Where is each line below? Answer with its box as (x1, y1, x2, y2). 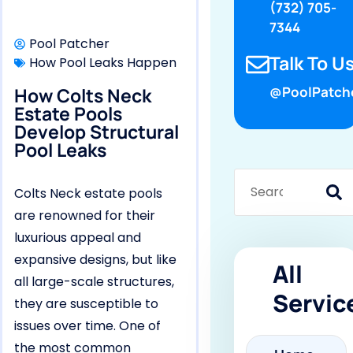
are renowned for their (14, 206, 155, 225)
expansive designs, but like (14, 251, 176, 269)
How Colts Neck (14, 83, 151, 108)
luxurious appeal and (14, 229, 141, 247)
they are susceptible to (14, 295, 158, 313)
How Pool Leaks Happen (29, 54, 176, 72)
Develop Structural (14, 119, 179, 144)
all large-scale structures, (14, 273, 174, 291)
